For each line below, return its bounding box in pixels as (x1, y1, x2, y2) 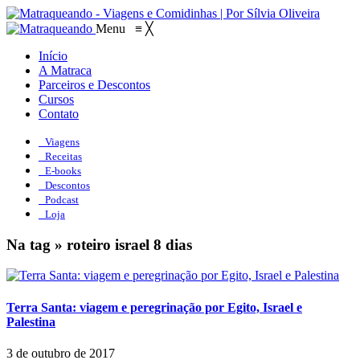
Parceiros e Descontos (39, 78, 150, 92)
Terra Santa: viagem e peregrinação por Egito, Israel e (6, 300, 302, 314)
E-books (45, 165, 81, 177)
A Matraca (39, 63, 92, 77)
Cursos (39, 92, 74, 106)
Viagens (45, 136, 80, 148)
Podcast (45, 194, 79, 206)
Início (39, 49, 67, 63)
